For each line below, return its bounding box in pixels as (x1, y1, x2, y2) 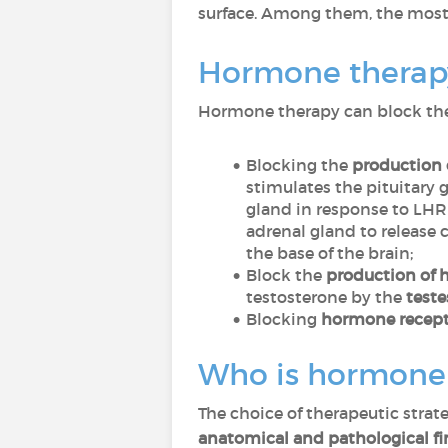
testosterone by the (246, 287, 406, 307)
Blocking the (245, 155, 352, 175)
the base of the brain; (246, 243, 413, 263)
